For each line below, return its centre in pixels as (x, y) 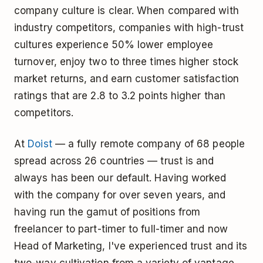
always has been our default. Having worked (120, 178)
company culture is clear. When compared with (127, 10)
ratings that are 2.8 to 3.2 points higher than (120, 95)
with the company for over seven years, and (120, 195)
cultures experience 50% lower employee (114, 44)
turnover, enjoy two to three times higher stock (126, 61)
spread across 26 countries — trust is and (114, 161)
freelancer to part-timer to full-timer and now (121, 229)
